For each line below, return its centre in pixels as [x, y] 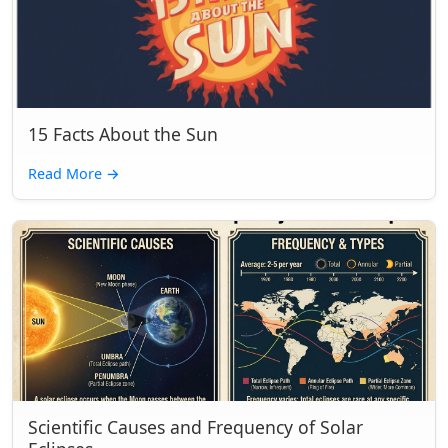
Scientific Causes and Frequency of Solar [195, 427]
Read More [67, 173]
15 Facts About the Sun [123, 134]
